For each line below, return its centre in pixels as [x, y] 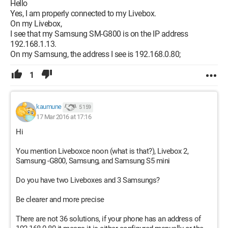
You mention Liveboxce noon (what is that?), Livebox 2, [102, 151]
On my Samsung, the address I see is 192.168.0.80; [95, 54]
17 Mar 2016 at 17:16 [64, 117]
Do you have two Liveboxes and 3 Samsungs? [88, 180]
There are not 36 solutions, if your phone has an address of [108, 219]
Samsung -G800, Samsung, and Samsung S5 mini [93, 161]
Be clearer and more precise [60, 199]
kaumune [49, 107]
